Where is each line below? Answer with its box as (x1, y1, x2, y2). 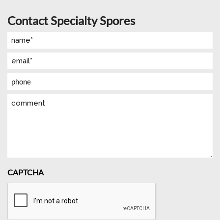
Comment (7, 95, 41, 105)
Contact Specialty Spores (7, 13, 135, 27)
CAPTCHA (7, 167, 44, 177)
